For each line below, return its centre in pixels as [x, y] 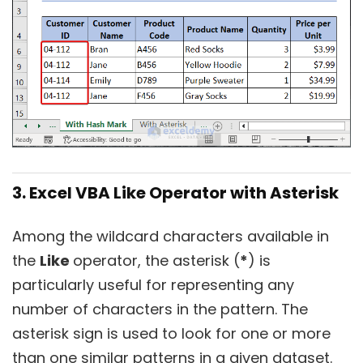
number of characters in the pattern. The [160, 310]
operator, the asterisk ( [156, 261]
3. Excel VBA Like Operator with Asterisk [175, 193]
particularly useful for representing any [153, 285]
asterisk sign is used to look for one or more [171, 334]
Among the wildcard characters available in [171, 237]
